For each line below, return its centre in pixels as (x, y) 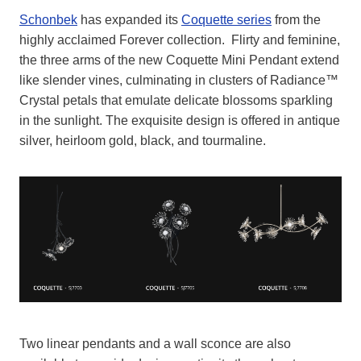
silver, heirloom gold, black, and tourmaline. (143, 141)
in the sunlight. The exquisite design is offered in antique (180, 121)
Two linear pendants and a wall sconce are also (155, 344)
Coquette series (226, 20)
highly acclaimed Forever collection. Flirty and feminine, (180, 40)
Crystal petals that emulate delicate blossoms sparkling (176, 101)
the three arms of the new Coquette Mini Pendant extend (179, 60)
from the (296, 20)
